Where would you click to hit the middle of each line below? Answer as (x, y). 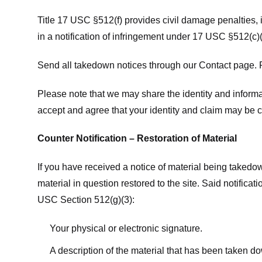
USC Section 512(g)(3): (86, 200)
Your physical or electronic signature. (126, 228)
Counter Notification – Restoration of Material (137, 139)
